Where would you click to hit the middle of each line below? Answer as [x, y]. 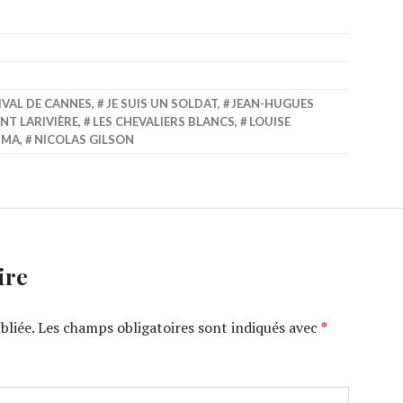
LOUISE [269, 121]
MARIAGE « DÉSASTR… [293, 70]
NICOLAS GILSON [84, 139]
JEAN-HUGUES [273, 103]
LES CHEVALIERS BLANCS [163, 121]
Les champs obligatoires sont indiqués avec [179, 327]
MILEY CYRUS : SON [286, 58]
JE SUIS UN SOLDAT [161, 103]
